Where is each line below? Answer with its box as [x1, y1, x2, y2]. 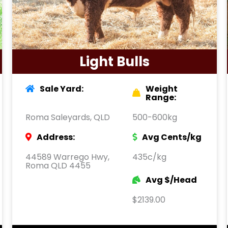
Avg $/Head [146, 174, 197, 186]
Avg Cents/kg [142, 131, 202, 143]
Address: [37, 131, 75, 143]
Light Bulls [79, 52, 150, 71]
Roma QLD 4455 [25, 159, 91, 172]
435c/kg [132, 151, 166, 163]
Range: [146, 91, 176, 103]
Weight [146, 82, 178, 95]
